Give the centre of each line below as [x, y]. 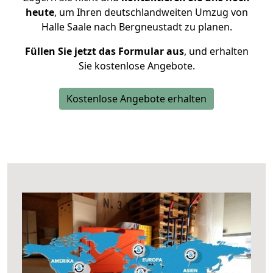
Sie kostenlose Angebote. [136, 66]
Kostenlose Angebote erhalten [136, 99]
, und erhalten [216, 51]
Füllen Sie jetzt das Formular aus [104, 51]
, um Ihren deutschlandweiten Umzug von [151, 12]
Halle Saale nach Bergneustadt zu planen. [136, 27]
